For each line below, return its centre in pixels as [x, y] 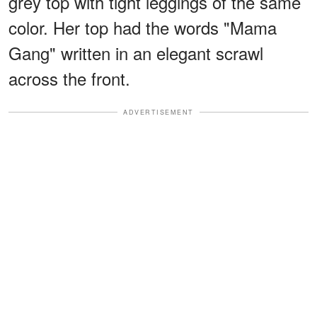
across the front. [69, 78]
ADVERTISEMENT [158, 112]
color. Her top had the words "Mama [143, 27]
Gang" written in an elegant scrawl [136, 52]
